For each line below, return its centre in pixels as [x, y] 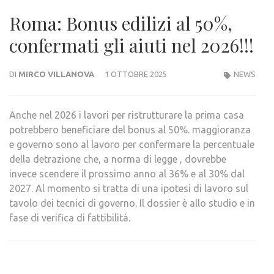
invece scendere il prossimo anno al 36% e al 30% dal [127, 174]
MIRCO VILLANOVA [56, 74]
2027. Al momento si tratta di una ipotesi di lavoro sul [129, 189]
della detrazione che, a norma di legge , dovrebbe [118, 159]
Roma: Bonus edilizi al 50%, [121, 24]
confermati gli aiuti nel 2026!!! [131, 46]
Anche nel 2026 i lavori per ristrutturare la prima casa [127, 115]
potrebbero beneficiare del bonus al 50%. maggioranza [130, 130]
